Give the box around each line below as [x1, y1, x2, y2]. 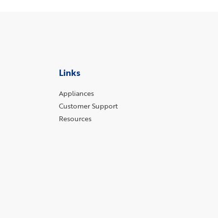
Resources [59, 114, 92, 123]
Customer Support [59, 101, 118, 110]
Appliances [59, 89, 94, 98]
